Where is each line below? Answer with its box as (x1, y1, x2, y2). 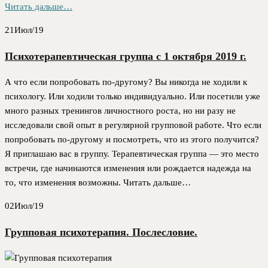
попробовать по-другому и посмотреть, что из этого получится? (5, 135, 259, 145)
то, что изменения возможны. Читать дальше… (5, 178, 191, 188)
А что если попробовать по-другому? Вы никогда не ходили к (5, 77, 247, 87)
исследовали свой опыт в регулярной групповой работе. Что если (5, 120, 261, 130)
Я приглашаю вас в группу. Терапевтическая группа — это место (5, 149, 259, 159)
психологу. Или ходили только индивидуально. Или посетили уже (5, 92, 260, 102)
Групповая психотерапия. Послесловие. (5, 226, 197, 238)
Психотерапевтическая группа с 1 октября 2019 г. (5, 50, 246, 62)
